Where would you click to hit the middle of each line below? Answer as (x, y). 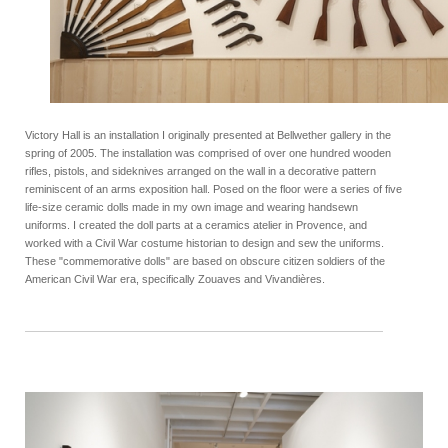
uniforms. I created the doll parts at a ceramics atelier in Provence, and (196, 224)
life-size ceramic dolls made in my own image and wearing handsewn (191, 206)
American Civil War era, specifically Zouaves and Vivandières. (175, 278)
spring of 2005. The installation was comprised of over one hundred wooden (208, 152)
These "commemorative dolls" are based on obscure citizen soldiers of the (205, 260)
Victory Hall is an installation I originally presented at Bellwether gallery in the (208, 134)
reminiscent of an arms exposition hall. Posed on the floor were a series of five (213, 188)
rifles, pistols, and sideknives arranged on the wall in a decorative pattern (200, 170)
